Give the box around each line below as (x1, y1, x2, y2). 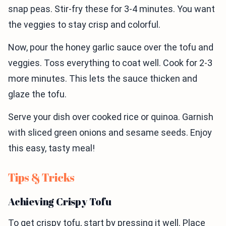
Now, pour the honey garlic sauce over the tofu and (8, 42, 213, 53)
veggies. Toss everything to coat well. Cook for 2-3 (8, 58, 212, 69)
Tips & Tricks (8, 170, 75, 185)
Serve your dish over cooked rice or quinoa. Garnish (8, 111, 213, 123)
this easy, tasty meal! (8, 143, 95, 154)
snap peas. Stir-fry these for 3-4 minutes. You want (8, 4, 215, 15)
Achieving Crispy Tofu (8, 195, 111, 209)
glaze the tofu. (8, 89, 67, 100)
